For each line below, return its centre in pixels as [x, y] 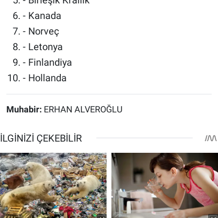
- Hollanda [45, 78]
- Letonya [43, 46]
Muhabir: [25, 109]
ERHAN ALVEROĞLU [83, 109]
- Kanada [42, 15]
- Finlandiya [47, 62]
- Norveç [41, 31]
